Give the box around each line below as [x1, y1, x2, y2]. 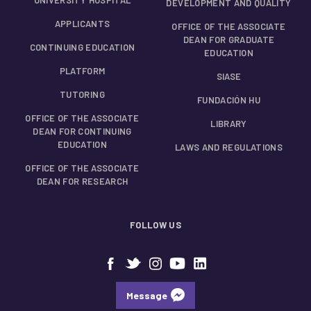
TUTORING [60, 88, 105, 100]
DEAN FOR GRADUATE [183, 33, 275, 45]
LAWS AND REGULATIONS [175, 141, 283, 153]
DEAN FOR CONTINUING [33, 125, 132, 137]
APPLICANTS [54, 17, 110, 29]
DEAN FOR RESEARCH [36, 175, 128, 187]
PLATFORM [59, 65, 106, 76]
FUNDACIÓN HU [196, 94, 261, 106]
